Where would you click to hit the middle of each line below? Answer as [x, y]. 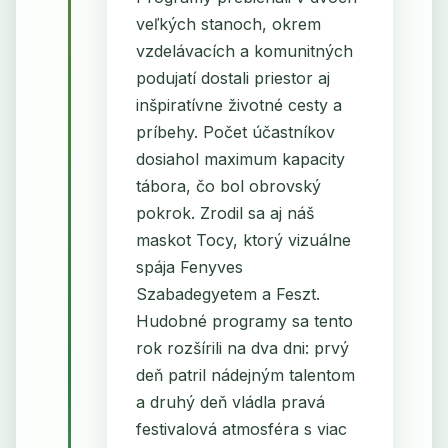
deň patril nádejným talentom [245, 374]
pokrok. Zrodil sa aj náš [224, 212]
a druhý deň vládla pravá [230, 401]
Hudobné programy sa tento [244, 320]
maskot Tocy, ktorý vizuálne [243, 239]
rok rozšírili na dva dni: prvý [242, 347]
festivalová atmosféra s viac [241, 428]
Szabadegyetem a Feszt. [227, 293]
